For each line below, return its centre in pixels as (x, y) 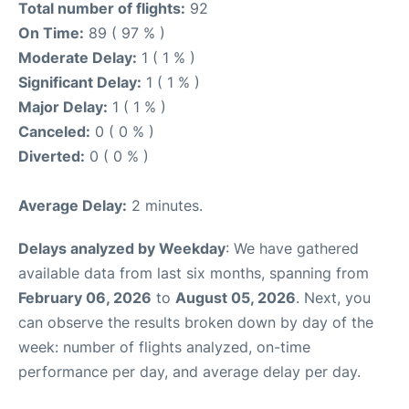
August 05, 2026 (236, 297)
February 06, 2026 (85, 297)
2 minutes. (165, 205)
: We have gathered (292, 248)
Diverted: (52, 156)
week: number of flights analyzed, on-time (164, 346)
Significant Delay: (80, 82)
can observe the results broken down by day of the (196, 322)
